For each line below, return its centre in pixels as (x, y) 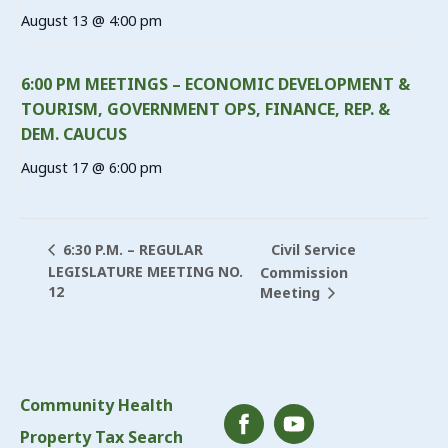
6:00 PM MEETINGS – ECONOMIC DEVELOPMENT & (215, 84)
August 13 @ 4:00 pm (91, 20)
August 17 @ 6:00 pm (91, 167)
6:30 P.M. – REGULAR (131, 250)
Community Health (96, 404)
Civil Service (313, 249)
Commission (303, 272)
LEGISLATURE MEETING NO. (145, 272)
